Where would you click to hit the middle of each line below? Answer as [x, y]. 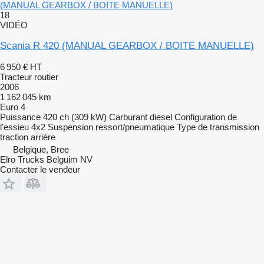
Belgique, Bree [41, 149]
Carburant [128, 117]
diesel [161, 117]
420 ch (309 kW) [75, 117]
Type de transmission [218, 127]
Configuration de [206, 117]
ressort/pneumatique [135, 127]
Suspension [70, 127]
